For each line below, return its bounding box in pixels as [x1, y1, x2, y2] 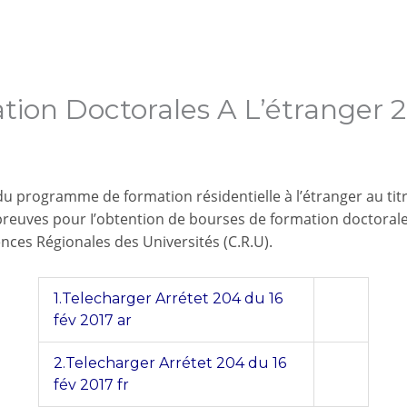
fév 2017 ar [54, 312, 132, 330]
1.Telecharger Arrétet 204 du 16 [54, 290, 283, 308]
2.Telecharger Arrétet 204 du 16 [54, 354, 286, 372]
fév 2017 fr [54, 376, 129, 394]
